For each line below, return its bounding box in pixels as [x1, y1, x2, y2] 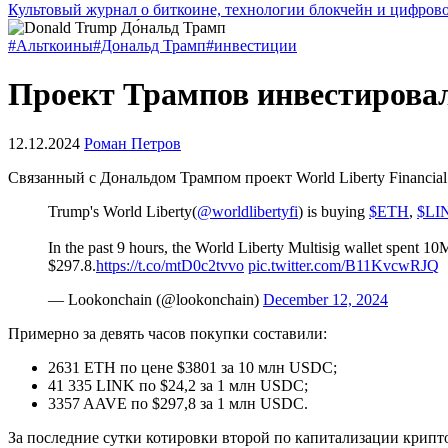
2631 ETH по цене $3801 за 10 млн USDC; [48, 358, 337, 376]
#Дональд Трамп [93, 37, 206, 54]
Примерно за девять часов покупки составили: [8, 324, 327, 342]
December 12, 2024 [263, 290, 388, 308]
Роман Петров [84, 134, 181, 152]
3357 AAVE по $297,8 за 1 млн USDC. [48, 394, 308, 412]
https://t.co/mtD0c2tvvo [96, 256, 244, 274]
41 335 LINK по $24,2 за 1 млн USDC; [48, 376, 308, 394]
